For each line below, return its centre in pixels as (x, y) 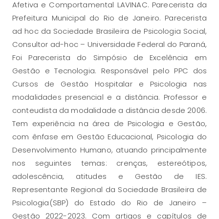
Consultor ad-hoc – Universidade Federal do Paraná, (109, 44)
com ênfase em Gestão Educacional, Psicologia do (109, 136)
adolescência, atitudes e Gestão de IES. (109, 176)
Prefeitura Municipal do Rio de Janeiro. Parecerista (109, 18)
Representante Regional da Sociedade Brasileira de (109, 189)
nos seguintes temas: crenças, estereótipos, (109, 163)
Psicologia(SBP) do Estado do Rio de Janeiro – (109, 202)
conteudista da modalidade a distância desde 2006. (109, 110)
